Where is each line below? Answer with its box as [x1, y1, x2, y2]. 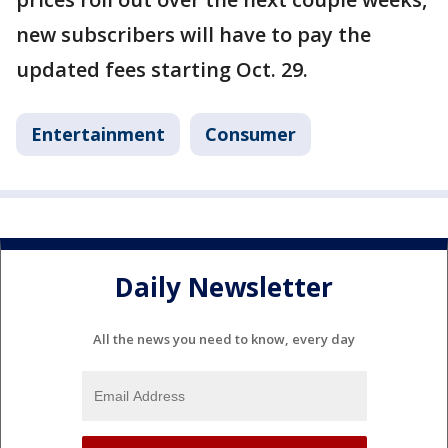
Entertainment [31, 122, 165, 146]
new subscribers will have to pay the [16, 21, 371, 48]
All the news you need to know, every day [93, 329, 355, 348]
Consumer [205, 122, 296, 146]
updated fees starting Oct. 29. [16, 56, 308, 83]
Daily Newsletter [115, 269, 333, 306]
